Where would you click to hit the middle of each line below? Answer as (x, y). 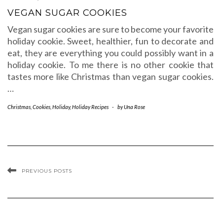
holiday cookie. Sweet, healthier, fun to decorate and (110, 41)
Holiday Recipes (90, 107)
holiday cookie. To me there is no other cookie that (110, 65)
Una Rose (134, 107)
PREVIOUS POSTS (47, 171)
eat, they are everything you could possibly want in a (110, 53)
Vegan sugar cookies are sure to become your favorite (110, 29)
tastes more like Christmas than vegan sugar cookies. (110, 76)
